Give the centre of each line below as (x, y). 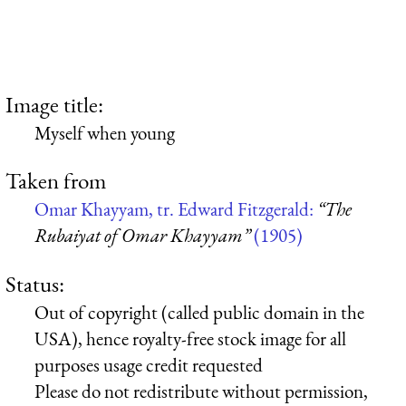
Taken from (56, 181)
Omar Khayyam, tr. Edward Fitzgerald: (176, 209)
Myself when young (105, 132)
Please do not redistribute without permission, (201, 391)
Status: (35, 283)
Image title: (54, 104)
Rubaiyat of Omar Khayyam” (142, 236)
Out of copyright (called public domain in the (199, 312)
